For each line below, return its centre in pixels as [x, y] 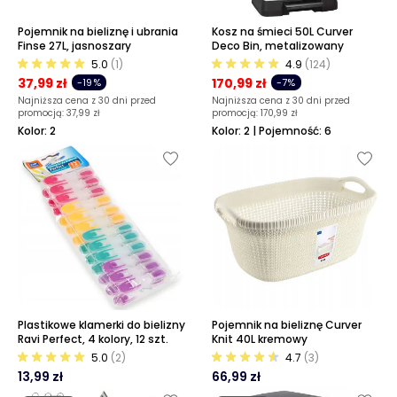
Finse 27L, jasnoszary [74, 46]
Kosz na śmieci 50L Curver [282, 31]
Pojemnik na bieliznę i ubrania [98, 31]
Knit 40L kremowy [260, 339]
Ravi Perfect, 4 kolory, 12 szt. [93, 339]
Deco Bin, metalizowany [278, 46]
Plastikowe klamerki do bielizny [101, 325]
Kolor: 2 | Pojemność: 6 [272, 131]
